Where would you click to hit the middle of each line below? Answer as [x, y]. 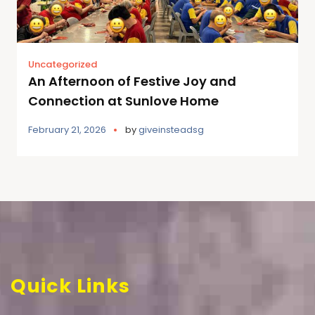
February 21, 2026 [67, 129]
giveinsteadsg [171, 129]
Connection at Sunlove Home [123, 101]
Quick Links [70, 285]
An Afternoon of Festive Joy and [132, 81]
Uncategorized [63, 64]
